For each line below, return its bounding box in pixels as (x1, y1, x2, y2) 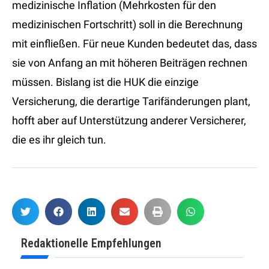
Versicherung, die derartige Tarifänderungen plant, (12, 95, 250, 108)
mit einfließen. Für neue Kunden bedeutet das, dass (12, 37, 257, 50)
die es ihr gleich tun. (12, 133, 106, 147)
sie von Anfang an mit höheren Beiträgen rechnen (12, 56, 247, 70)
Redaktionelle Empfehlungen (21, 236, 162, 251)
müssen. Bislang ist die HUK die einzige (12, 76, 199, 89)
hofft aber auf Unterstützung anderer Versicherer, (12, 114, 246, 127)
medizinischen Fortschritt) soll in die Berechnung (12, 18, 243, 31)
